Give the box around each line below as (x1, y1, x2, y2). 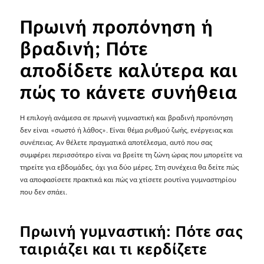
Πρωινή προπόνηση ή (19, 15, 213, 39)
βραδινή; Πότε (19, 37, 148, 61)
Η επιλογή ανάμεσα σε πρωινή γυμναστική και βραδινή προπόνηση (19, 113, 233, 123)
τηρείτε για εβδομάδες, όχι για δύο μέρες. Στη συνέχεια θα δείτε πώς (19, 163, 239, 172)
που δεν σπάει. (19, 187, 67, 197)
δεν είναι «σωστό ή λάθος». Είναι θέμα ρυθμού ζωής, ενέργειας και (19, 126, 233, 135)
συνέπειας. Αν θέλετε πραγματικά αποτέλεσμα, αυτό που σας (19, 138, 212, 147)
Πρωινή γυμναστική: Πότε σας (19, 221, 243, 242)
